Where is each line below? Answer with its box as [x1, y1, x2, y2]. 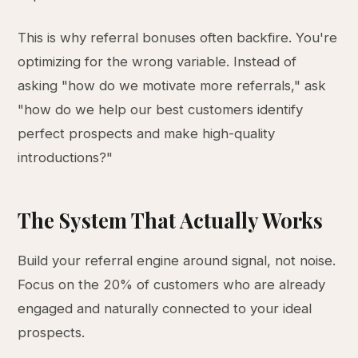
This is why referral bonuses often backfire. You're [18, 30, 338, 46]
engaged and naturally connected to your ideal [18, 300, 312, 316]
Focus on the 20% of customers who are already [18, 276, 326, 292]
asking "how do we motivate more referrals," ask [18, 78, 327, 93]
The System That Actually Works [18, 206, 324, 233]
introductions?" [18, 149, 113, 165]
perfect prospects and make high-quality [18, 125, 276, 141]
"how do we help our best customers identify [18, 101, 304, 117]
